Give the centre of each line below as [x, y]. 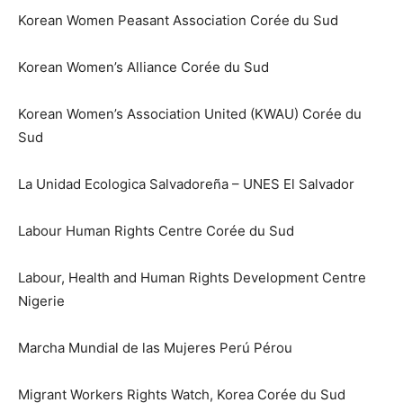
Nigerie [41, 301]
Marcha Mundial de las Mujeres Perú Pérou [155, 348]
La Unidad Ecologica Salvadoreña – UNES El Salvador [186, 184]
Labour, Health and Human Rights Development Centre [192, 278]
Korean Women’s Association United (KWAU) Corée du [190, 114]
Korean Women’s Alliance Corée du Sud [143, 67]
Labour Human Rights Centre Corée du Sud [156, 231]
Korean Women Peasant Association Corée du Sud [178, 21]
